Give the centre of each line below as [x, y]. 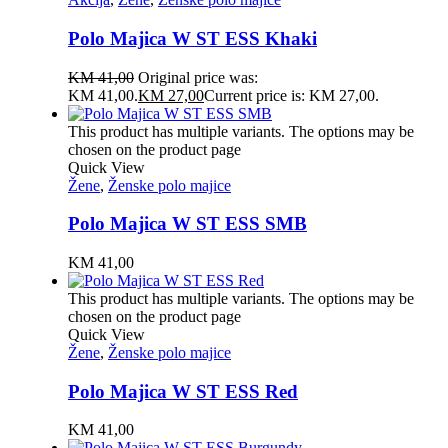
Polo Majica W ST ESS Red [183, 391]
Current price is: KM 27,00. [291, 95]
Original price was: [198, 77]
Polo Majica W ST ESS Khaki [192, 38]
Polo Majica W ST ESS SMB [187, 224]
